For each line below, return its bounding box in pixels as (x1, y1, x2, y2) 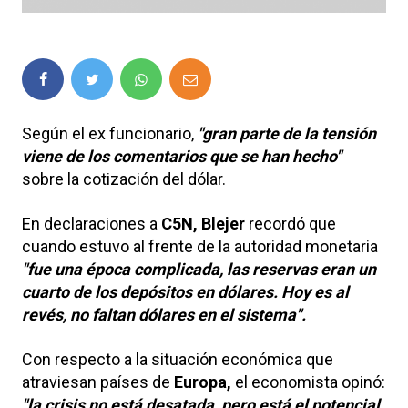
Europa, (174, 372, 231, 392)
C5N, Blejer (158, 213, 245, 233)
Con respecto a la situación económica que (22, 349, 333, 369)
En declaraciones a (22, 213, 158, 233)
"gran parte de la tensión (198, 123, 376, 143)
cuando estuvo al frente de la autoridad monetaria (22, 236, 378, 256)
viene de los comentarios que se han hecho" (22, 146, 342, 166)
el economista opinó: (231, 372, 385, 392)
